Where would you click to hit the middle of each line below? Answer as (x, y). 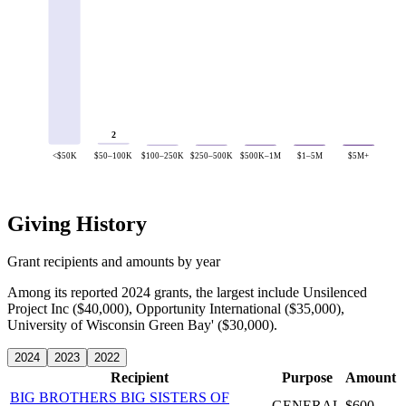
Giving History (77, 223)
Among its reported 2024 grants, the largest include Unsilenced (187, 293)
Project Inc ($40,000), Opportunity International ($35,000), (176, 309)
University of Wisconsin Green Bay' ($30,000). (142, 325)
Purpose (307, 378)
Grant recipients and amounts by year (114, 262)
